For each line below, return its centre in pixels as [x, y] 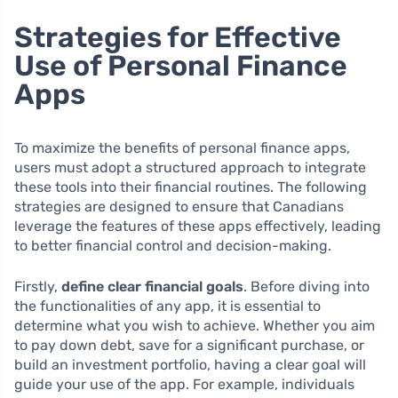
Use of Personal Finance [181, 66]
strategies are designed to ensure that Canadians [179, 207]
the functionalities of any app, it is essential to [167, 306]
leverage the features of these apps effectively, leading [198, 226]
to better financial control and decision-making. [173, 246]
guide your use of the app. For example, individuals [184, 384]
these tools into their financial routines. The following [191, 187]
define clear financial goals [152, 287]
